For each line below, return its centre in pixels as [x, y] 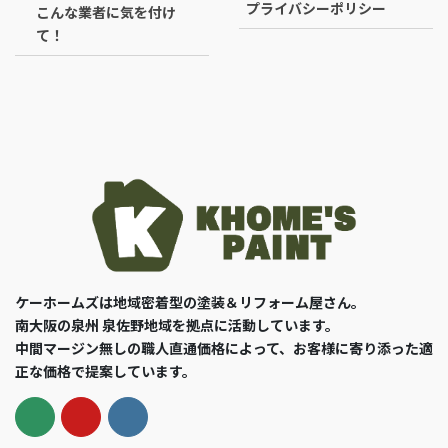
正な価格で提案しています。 [105, 371]
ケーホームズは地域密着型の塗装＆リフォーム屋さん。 [190, 302]
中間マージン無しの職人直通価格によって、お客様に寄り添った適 [224, 348]
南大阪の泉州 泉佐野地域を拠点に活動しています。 [177, 325]
